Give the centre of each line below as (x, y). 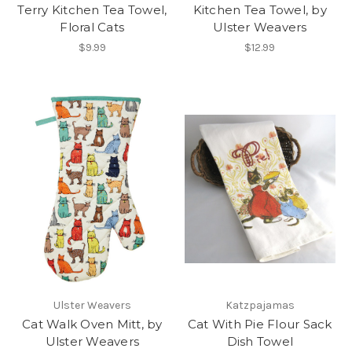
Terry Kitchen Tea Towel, (92, 10)
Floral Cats (92, 27)
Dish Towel (260, 342)
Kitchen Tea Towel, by (260, 10)
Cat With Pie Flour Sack (260, 324)
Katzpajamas (260, 306)
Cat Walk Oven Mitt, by (92, 324)
